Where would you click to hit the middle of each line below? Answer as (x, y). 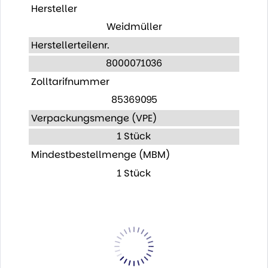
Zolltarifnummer (70, 81)
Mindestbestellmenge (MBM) (100, 154)
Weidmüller (134, 27)
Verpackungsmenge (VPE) (94, 118)
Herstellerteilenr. (70, 45)
